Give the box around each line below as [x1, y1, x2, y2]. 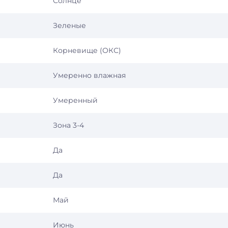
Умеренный [53, 96, 98, 105]
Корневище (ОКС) [53, 46, 121, 55]
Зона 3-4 [53, 121, 84, 130]
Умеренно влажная [53, 71, 126, 80]
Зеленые [53, 21, 86, 31]
